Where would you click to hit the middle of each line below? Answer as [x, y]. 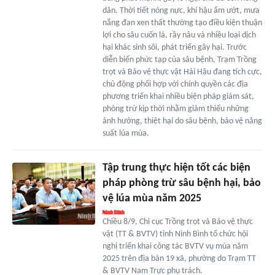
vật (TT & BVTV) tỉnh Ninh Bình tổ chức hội [175, 234]
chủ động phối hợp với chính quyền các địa [175, 85]
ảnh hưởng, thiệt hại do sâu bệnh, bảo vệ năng [182, 122]
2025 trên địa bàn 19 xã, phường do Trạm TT [179, 259]
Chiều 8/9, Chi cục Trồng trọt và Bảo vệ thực [177, 222]
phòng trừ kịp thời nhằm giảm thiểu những [175, 109]
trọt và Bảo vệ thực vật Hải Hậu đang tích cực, [182, 72]
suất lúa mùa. [126, 134]
